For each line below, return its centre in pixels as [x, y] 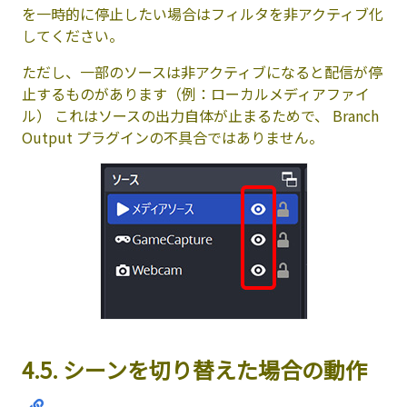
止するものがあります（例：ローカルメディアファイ [196, 93]
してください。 [73, 35]
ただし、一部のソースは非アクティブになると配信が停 [202, 71]
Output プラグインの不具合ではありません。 [173, 137]
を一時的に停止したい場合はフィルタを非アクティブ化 [203, 13]
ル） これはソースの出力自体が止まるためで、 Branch [200, 115]
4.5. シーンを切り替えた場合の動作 [194, 369]
